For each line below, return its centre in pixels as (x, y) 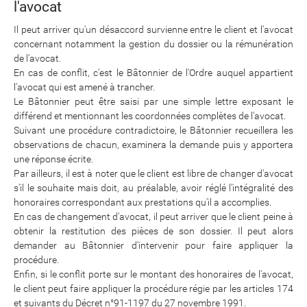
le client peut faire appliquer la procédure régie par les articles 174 (153, 288)
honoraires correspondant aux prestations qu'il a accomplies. (143, 202)
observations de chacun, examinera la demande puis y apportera (153, 145)
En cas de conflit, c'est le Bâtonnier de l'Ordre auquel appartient (153, 73)
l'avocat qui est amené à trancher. (84, 87)
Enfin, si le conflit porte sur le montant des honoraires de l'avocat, (153, 274)
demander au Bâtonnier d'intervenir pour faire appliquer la (153, 245)
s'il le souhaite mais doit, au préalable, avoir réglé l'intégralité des (153, 188)
